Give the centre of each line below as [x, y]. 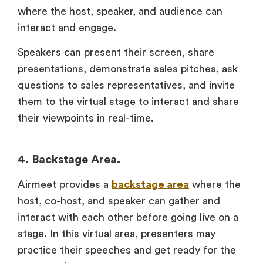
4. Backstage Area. [69, 160]
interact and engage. [68, 27]
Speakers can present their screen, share [116, 53]
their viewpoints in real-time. [86, 118]
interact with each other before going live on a [128, 218]
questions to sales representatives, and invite [126, 85]
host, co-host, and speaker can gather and [119, 201]
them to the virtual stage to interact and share [128, 102]
